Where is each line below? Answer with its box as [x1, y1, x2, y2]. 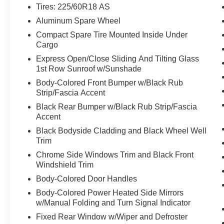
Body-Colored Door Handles [36, 174, 137, 183]
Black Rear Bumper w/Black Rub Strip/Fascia [36, 102, 197, 111]
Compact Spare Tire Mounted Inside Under [36, 30, 188, 39]
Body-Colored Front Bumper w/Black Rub [36, 78, 183, 87]
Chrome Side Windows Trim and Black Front [36, 150, 194, 159]
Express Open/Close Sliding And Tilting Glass [36, 54, 199, 63]
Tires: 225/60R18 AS [36, 2, 110, 11]
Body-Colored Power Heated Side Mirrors [36, 188, 184, 197]
